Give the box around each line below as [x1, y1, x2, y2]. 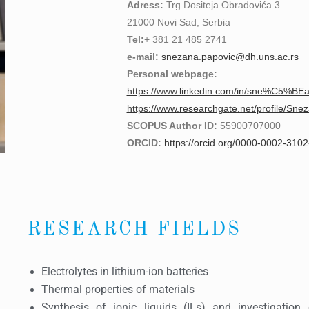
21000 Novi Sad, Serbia [126, 17, 230, 28]
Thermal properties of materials [41, 283, 195, 296]
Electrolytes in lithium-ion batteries [41, 266, 208, 278]
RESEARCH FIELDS [27, 220, 241, 239]
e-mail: [126, 51, 161, 62]
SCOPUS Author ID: [126, 120, 220, 131]
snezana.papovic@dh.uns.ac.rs [161, 51, 299, 62]
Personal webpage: [126, 68, 217, 79]
